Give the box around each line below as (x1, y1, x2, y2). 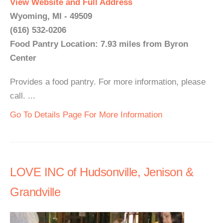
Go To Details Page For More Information (10, 110, 162, 119)
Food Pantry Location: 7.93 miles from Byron (10, 39, 188, 49)
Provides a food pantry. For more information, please (10, 77, 206, 87)
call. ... (10, 91, 35, 101)
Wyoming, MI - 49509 (10, 11, 92, 21)
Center (10, 53, 36, 63)
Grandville (10, 185, 60, 199)
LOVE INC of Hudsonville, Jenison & (10, 165, 193, 179)
